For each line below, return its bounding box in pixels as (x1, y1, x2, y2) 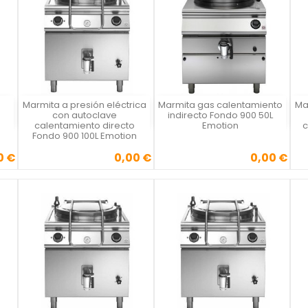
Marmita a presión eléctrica (22, 98, 146, 112)
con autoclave (52, 109, 117, 122)
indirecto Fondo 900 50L (168, 109, 273, 122)
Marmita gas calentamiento (158, 98, 283, 112)
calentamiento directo (34, 119, 135, 133)
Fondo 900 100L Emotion (32, 129, 137, 143)
